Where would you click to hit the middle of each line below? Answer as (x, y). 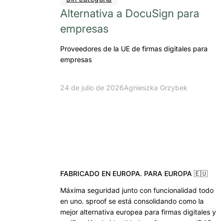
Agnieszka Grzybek (156, 88)
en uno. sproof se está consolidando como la (132, 201)
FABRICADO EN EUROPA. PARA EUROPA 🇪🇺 (134, 174)
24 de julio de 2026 (92, 88)
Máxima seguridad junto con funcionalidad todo (137, 190)
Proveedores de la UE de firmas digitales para (134, 49)
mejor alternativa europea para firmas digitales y (138, 212)
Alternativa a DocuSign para (130, 14)
